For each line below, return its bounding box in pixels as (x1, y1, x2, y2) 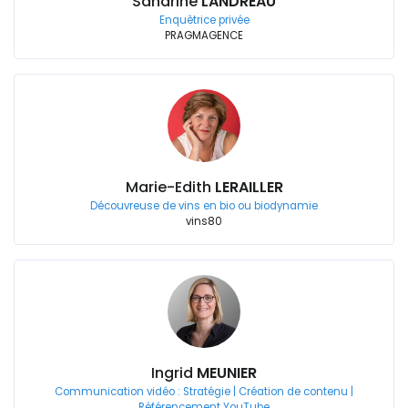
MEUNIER (197, 362, 257, 383)
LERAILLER (214, 177, 283, 198)
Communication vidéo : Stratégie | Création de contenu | (55, 384, 353, 399)
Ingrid (151, 362, 197, 383)
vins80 (186, 214, 222, 229)
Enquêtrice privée (158, 13, 250, 27)
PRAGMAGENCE (165, 28, 243, 43)
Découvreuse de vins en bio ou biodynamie (90, 199, 318, 213)
